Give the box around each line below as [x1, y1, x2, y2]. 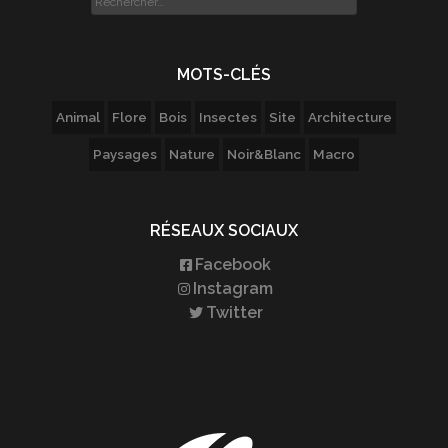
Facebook [195, 255, 271, 274]
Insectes [199, 109, 257, 125]
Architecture [308, 109, 392, 125]
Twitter [205, 303, 263, 322]
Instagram [193, 279, 273, 298]
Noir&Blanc [227, 146, 301, 162]
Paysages [93, 146, 157, 162]
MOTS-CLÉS [177, 65, 271, 84]
